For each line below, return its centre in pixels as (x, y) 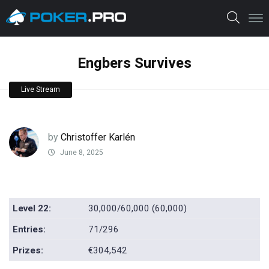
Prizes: (28, 251)
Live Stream (41, 89)
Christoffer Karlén (98, 137)
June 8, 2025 (81, 153)
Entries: (29, 230)
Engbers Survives (134, 63)
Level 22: (32, 209)
